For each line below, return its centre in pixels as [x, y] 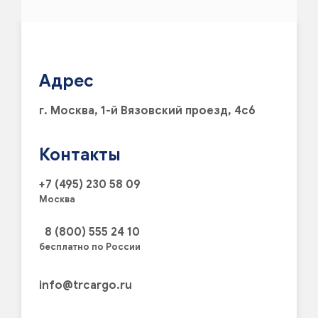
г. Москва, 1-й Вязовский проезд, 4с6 [147, 111]
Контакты [80, 155]
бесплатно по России [90, 247]
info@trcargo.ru [86, 286]
